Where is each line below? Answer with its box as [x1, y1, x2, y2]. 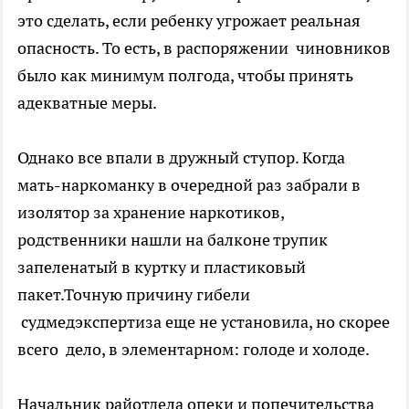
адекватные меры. [17, 91, 157, 113]
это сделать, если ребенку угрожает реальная [17, 9, 361, 31]
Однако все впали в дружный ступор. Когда [17, 146, 345, 168]
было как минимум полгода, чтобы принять [17, 64, 353, 86]
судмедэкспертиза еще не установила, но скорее [17, 310, 390, 332]
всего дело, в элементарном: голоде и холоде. [17, 338, 370, 360]
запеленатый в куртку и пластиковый [17, 256, 306, 278]
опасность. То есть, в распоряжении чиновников [17, 37, 391, 58]
